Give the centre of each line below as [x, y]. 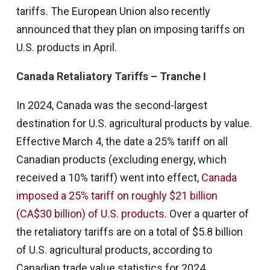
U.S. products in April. [66, 47]
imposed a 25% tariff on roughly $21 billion [117, 196]
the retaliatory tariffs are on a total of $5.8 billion [129, 232]
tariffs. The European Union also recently [113, 11]
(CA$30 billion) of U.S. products [90, 214]
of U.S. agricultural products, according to [114, 250]
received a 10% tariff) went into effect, [108, 177]
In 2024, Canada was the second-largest [111, 105]
